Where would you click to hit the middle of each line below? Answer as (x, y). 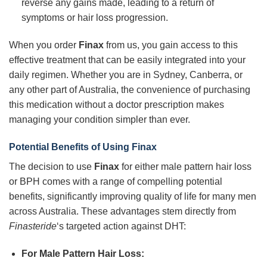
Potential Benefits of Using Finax (83, 147)
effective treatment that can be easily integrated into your (127, 60)
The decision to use (52, 166)
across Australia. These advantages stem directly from (122, 211)
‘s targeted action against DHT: (121, 226)
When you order (44, 45)
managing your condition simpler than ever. (100, 120)
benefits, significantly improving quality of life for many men (133, 196)
